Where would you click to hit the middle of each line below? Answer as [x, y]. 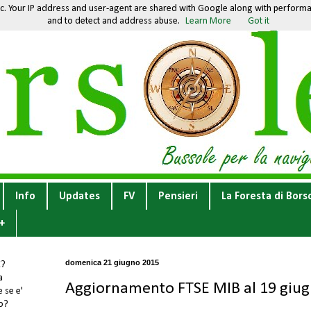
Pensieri [178, 196]
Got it [259, 21]
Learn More [208, 21]
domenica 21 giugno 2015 [112, 263]
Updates [79, 196]
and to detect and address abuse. [114, 21]
